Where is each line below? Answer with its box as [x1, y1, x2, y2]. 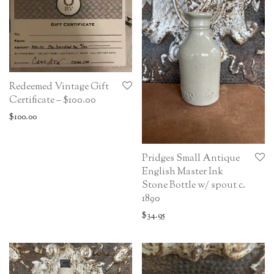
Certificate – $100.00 [9, 93, 96, 108]
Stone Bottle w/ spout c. [142, 178, 245, 193]
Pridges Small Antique [142, 151, 240, 166]
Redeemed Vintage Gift [9, 80, 109, 94]
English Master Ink [142, 165, 223, 179]
